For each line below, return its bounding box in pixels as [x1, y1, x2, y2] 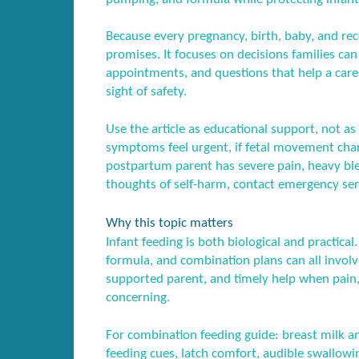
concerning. [106, 290, 170, 305]
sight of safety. [106, 85, 187, 99]
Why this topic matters [106, 216, 233, 230]
